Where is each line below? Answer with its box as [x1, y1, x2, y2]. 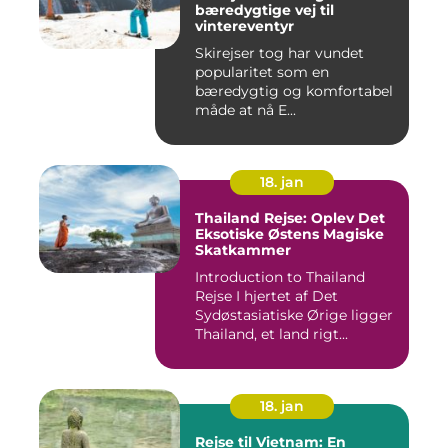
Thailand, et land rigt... [195, 324, 348, 343]
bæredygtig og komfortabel [195, 81, 393, 100]
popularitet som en [195, 62, 329, 81]
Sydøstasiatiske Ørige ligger [195, 305, 393, 324]
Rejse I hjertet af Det [195, 286, 236, 305]
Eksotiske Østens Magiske [195, 224, 384, 243]
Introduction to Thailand [195, 267, 365, 286]
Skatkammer [195, 240, 291, 259]
